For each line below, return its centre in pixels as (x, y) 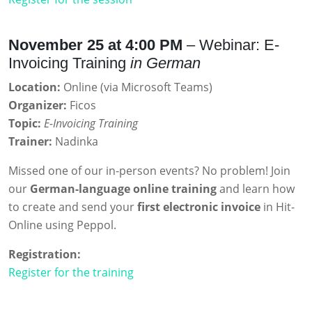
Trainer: (30, 141)
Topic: (25, 123)
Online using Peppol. (62, 225)
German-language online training (123, 188)
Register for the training (71, 272)
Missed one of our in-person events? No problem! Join (149, 170)
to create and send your (73, 206)
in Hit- (278, 206)
